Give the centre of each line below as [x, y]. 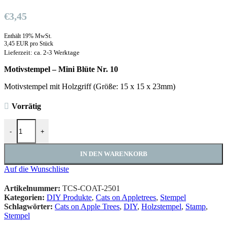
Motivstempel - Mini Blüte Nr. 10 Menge [69, 123]
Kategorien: [24, 198]
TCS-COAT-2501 [91, 188]
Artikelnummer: [33, 188]
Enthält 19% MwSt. [28, 36]
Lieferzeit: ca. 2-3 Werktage [42, 53]
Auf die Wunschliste [36, 169]
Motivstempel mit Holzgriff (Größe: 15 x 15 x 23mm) [90, 87]
